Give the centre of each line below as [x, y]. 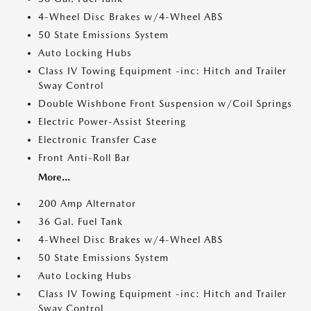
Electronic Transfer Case [98, 140]
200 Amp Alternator [87, 204]
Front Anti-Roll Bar [84, 158]
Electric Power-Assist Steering [112, 122]
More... [54, 177]
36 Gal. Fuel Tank [81, 222]
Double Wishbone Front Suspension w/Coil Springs [165, 104]
